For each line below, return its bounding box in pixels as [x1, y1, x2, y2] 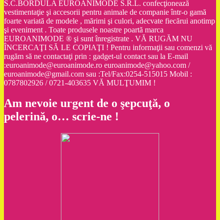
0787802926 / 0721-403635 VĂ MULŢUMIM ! [4, 78, 156, 87]
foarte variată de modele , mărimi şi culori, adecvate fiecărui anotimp [4, 16, 215, 25]
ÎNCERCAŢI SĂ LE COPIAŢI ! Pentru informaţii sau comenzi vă [4, 43, 212, 52]
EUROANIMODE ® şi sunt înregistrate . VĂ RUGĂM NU [4, 34, 192, 43]
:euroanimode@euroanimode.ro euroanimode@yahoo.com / [4, 60, 190, 69]
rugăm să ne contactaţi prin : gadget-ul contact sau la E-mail [4, 52, 188, 60]
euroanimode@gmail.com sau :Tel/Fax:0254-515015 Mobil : [4, 69, 192, 78]
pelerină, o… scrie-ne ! [4, 110, 119, 123]
